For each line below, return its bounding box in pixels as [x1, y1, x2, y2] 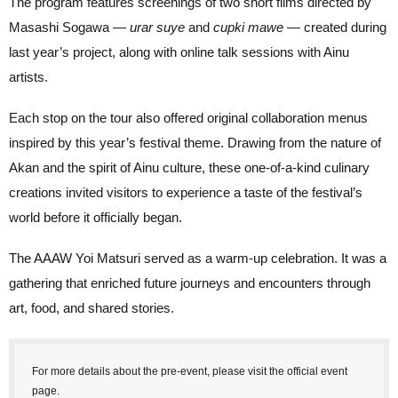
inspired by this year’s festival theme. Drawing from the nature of [9, 135, 381, 151]
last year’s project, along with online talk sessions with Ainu [9, 44, 349, 60]
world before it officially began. [9, 210, 182, 226]
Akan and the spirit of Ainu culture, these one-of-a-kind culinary [9, 160, 370, 176]
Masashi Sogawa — [9, 20, 130, 36]
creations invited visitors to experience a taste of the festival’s [9, 185, 362, 201]
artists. [9, 69, 48, 85]
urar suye [130, 20, 185, 36]
